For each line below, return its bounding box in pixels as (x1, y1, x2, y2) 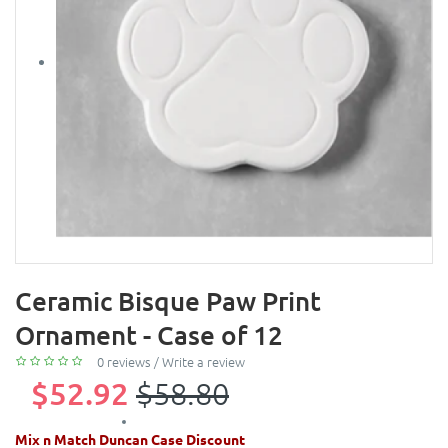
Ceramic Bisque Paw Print (15, 283, 321, 317)
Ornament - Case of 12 (15, 317, 283, 351)
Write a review (162, 351, 245, 371)
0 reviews (97, 351, 151, 371)
